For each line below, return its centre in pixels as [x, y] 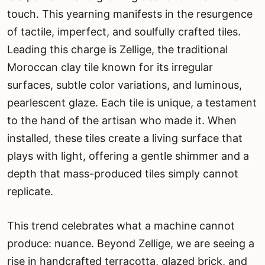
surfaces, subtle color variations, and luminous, [125, 85]
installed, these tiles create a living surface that [125, 138]
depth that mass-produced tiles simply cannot [123, 173]
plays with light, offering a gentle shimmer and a [128, 156]
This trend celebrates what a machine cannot [121, 225]
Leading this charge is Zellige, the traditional [117, 49]
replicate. [30, 191]
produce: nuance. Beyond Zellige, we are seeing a [131, 243]
